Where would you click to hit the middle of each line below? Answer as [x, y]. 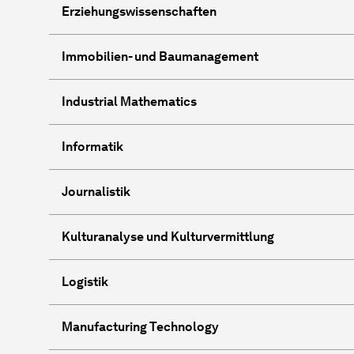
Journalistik [96, 191]
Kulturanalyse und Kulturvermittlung [168, 236]
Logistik [85, 281]
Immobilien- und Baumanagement [160, 56]
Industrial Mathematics [129, 101]
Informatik [92, 146]
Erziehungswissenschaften [139, 11]
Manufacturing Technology [140, 326]
